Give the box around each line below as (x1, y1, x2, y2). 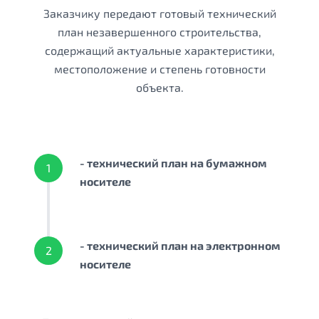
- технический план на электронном (80, 239, 281, 253)
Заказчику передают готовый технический (43, 6, 276, 21)
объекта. (135, 80, 184, 95)
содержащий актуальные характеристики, (44, 43, 275, 58)
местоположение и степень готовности (53, 62, 266, 76)
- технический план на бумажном (80, 156, 267, 170)
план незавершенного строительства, (58, 25, 261, 39)
